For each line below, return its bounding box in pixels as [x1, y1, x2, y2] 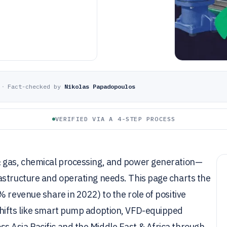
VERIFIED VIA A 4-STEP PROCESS [55, 115, 176, 123]
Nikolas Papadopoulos [64, 83, 135, 90]
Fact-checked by [8, 83, 61, 90]
